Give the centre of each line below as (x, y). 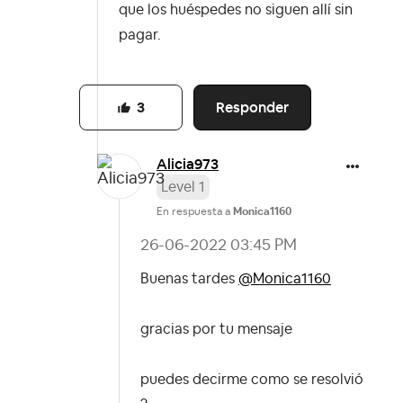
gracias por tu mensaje (218, 330)
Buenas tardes (189, 279)
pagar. (140, 36)
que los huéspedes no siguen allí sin (236, 10)
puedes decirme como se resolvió (252, 380)
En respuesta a (195, 212)
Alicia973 (188, 165)
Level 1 (183, 188)
